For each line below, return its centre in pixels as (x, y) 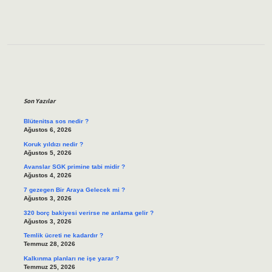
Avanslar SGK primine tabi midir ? (74, 167)
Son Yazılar (39, 101)
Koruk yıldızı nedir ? (53, 144)
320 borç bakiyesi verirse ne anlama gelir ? (88, 212)
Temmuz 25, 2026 (49, 267)
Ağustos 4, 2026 (47, 175)
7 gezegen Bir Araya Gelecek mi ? (74, 190)
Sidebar (56, 79)
